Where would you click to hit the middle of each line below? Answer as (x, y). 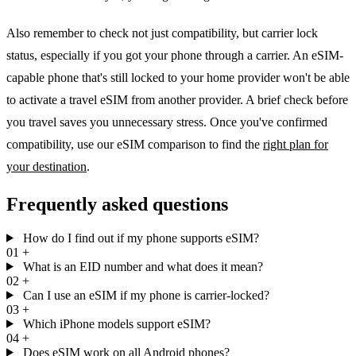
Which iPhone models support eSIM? (116, 323)
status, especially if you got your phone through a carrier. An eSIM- (175, 55)
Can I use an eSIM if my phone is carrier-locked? (146, 295)
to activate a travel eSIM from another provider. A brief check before (177, 99)
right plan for (296, 144)
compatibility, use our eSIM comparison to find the (135, 144)
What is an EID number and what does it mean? (143, 266)
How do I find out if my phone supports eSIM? (141, 238)
